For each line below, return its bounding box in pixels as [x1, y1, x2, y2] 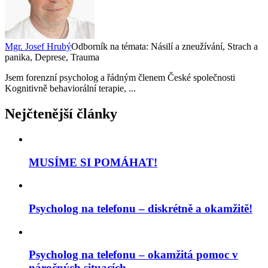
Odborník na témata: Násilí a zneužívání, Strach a [71, 41, 258, 51]
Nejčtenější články [5, 105, 117, 121]
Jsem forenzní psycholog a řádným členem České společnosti [5, 72, 235, 83]
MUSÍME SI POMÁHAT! [29, 156, 157, 169]
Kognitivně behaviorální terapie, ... [5, 83, 136, 93]
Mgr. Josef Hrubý [5, 41, 71, 51]
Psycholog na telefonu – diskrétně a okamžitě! [29, 202, 252, 215]
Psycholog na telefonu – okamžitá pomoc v [29, 248, 238, 261]
